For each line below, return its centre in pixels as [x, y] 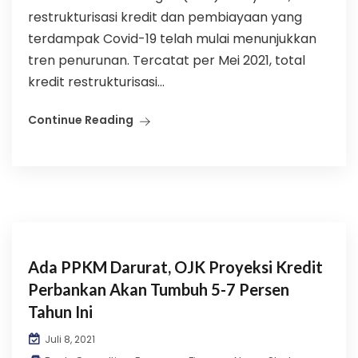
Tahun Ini [60, 312]
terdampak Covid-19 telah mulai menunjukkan [172, 39]
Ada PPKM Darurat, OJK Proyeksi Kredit [175, 267]
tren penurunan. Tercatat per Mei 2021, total [167, 60]
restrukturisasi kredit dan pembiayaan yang [165, 17]
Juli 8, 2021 [69, 339]
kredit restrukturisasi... [96, 82]
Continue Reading [81, 120]
